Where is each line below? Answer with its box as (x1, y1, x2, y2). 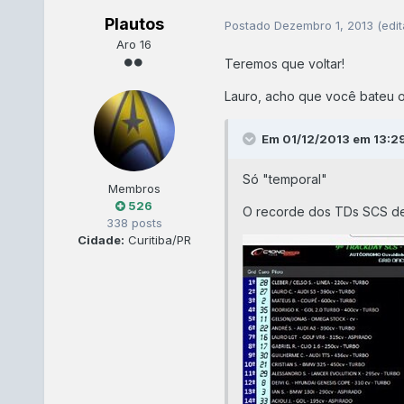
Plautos (104, 14, 164, 34)
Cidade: (77, 233, 124, 248)
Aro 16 (116, 37, 152, 52)
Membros (107, 181, 161, 197)
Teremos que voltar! (224, 56, 344, 72)
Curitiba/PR (124, 233, 191, 248)
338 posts (106, 216, 162, 231)
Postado (224, 17, 274, 32)
